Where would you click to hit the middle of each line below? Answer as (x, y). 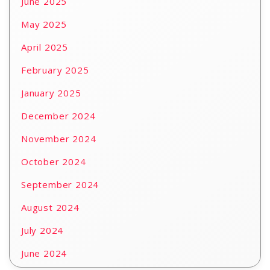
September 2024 (60, 184)
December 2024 (58, 115)
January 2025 (51, 93)
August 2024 (50, 207)
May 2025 (44, 24)
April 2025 (45, 47)
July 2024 (42, 230)
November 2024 (59, 138)
